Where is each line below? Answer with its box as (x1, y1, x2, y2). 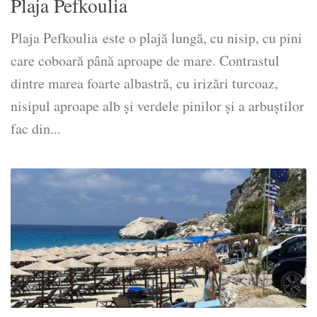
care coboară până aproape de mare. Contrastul (11, 50, 279, 70)
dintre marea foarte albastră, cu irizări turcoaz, (11, 73, 278, 93)
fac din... (11, 118, 61, 138)
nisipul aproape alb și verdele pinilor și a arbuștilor (11, 96, 304, 115)
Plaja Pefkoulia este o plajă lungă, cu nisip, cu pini (11, 28, 302, 47)
